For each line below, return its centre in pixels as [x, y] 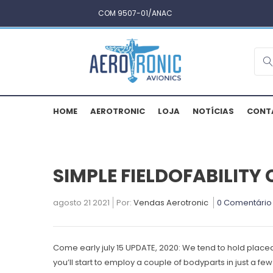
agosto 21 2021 [81, 203]
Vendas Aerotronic [171, 203]
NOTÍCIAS [213, 112]
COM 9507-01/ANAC [135, 13]
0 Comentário [244, 203]
